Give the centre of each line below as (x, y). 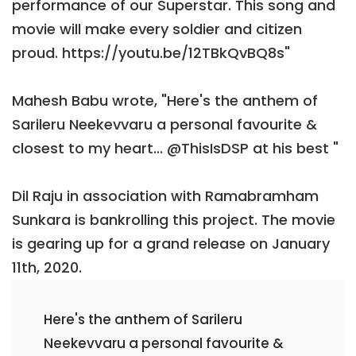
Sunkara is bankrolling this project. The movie (174, 220)
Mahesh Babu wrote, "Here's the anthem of (165, 101)
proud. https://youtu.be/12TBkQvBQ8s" (151, 53)
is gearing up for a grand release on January (171, 244)
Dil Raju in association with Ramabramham (165, 196)
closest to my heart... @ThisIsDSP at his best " (175, 149)
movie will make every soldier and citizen (157, 29)
